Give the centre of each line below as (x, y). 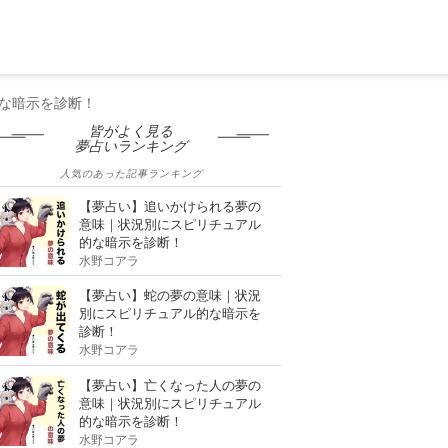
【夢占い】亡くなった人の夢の (170, 384)
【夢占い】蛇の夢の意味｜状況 (170, 294)
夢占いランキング (131, 146)
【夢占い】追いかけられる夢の (170, 205)
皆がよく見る (131, 131)
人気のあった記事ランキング (131, 172)
